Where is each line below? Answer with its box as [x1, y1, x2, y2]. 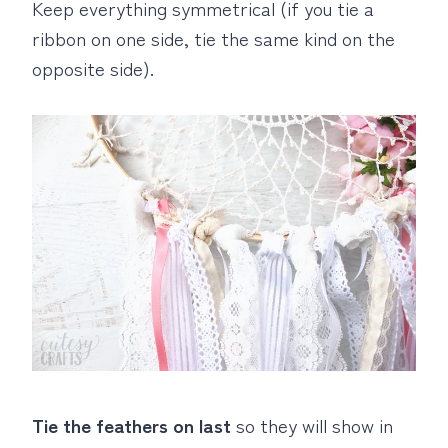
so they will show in [231, 411, 393, 438]
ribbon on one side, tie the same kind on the [32, 24, 395, 51]
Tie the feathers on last [32, 411, 231, 438]
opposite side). [32, 54, 154, 81]
